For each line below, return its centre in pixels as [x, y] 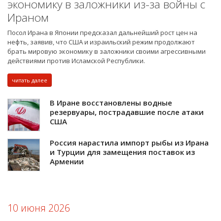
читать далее [30, 80]
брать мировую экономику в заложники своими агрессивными [107, 52]
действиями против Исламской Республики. [76, 61]
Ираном [28, 18]
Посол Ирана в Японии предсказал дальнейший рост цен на [102, 33]
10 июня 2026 [39, 208]
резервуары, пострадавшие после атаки [127, 112]
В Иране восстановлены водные [111, 103]
